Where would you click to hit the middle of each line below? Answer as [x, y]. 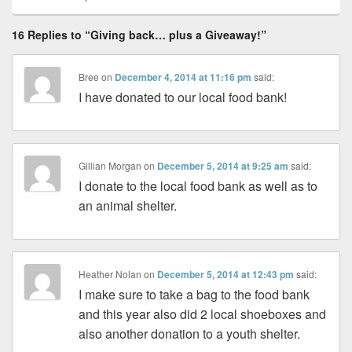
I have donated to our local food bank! [183, 97]
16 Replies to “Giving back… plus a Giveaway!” [139, 34]
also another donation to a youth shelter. [190, 333]
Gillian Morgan [110, 165]
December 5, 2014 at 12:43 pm [226, 274]
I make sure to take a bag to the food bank [194, 294]
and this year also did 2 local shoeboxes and [203, 313]
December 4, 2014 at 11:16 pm [183, 77]
